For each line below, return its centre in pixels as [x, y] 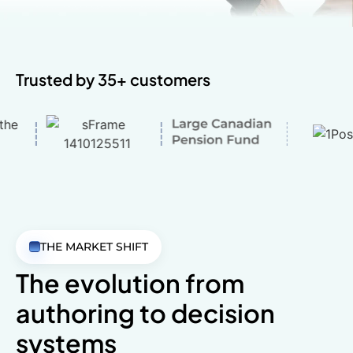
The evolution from [130, 282]
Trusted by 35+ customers [113, 79]
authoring [75, 312]
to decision [205, 312]
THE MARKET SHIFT [94, 246]
